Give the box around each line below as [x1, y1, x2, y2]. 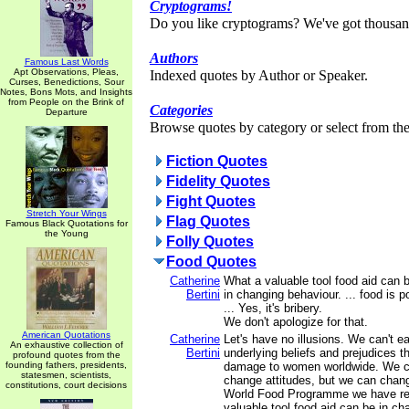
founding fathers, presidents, [5, 360, 127, 370]
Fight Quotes [166, 194, 256, 209]
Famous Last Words [24, 57, 109, 67]
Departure [45, 107, 88, 117]
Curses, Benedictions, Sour [8, 77, 124, 87]
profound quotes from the [12, 350, 121, 360]
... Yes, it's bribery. [224, 301, 322, 315]
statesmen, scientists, [21, 370, 111, 380]
